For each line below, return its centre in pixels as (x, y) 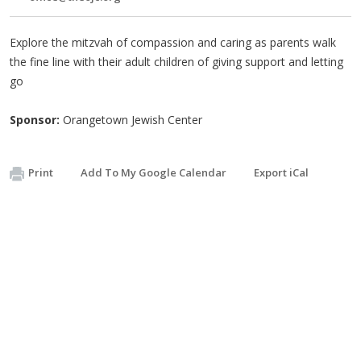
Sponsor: (35, 120)
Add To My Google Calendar (154, 172)
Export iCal (281, 172)
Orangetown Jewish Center (131, 120)
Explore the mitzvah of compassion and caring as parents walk (173, 42)
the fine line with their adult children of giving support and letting (176, 62)
